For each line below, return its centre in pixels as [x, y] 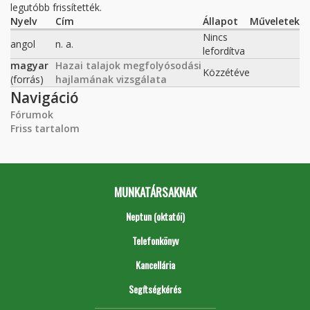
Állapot [220, 21]
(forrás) [27, 79]
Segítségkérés [155, 289]
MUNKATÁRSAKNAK [155, 192]
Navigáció [45, 98]
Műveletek [275, 21]
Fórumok [32, 115]
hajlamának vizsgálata [111, 79]
